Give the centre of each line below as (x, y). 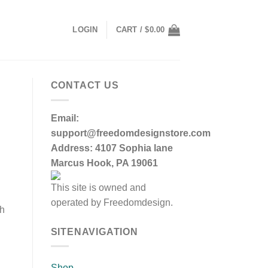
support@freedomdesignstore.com (130, 133)
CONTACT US (85, 85)
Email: (65, 118)
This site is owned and (98, 187)
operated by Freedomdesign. (112, 202)
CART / (130, 30)
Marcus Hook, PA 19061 (104, 163)
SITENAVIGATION (94, 232)
